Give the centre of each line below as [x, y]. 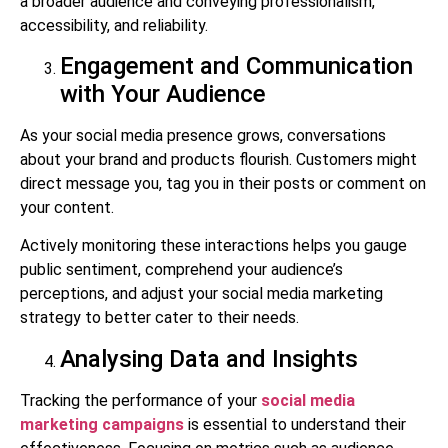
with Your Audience [163, 93]
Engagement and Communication [236, 65]
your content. [67, 207]
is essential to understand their [295, 424]
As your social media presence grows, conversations [203, 135]
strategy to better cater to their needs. [159, 318]
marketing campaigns [102, 424]
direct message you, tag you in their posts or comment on [223, 183]
